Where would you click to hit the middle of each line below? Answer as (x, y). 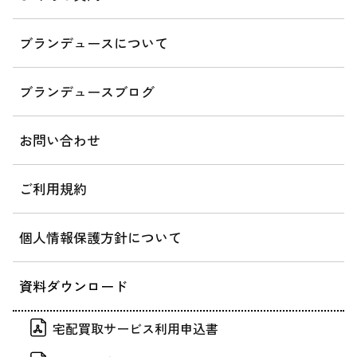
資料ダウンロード (73, 286)
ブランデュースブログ (87, 92)
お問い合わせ (60, 140)
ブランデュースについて (94, 43)
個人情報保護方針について (100, 237)
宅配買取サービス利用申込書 (135, 329)
